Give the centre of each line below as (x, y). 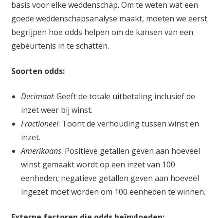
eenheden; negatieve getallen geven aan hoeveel (110, 178)
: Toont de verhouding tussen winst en (128, 124)
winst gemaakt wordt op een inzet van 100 (98, 165)
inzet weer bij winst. (56, 110)
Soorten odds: (38, 71)
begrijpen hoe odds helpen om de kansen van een (102, 32)
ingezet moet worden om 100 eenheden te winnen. (113, 192)
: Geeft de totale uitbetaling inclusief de (124, 97)
